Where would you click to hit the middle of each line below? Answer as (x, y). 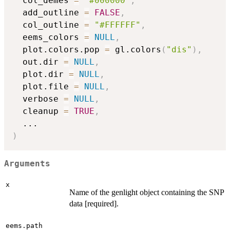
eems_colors (48, 37)
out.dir (38, 62)
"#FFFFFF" (118, 25)
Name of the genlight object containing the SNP (147, 193)
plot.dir (41, 74)
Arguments (27, 164)
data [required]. (94, 204)
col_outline (48, 25)
